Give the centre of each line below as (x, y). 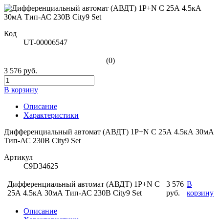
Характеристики (51, 115)
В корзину (21, 90)
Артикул (18, 157)
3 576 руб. (21, 71)
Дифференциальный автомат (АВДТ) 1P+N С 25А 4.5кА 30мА (109, 132)
